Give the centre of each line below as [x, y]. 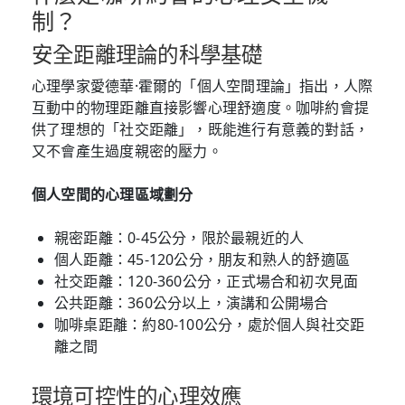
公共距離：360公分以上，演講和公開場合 [192, 302]
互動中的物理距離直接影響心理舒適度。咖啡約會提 [201, 107]
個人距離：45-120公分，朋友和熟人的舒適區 [202, 259]
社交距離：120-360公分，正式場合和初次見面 [207, 281]
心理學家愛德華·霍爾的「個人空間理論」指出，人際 [202, 85]
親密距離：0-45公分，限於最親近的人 [179, 237]
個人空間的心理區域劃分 [113, 194]
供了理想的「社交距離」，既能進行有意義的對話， [201, 129]
